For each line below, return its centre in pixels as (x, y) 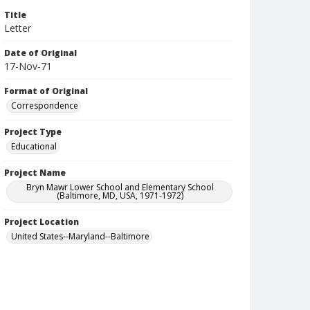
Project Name (35, 173)
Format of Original (46, 91)
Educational (34, 146)
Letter (18, 28)
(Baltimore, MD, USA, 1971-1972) (120, 195)
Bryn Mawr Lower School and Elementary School (120, 187)
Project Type (33, 132)
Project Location (42, 222)
